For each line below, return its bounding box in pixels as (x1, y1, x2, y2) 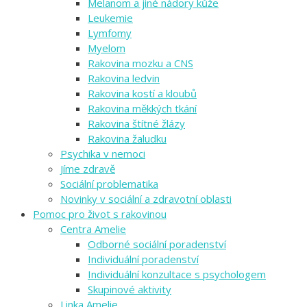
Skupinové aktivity (88, 282, 171, 297)
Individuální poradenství (88, 252, 199, 267)
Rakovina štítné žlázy (88, 116, 185, 131)
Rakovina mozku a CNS (88, 56, 193, 71)
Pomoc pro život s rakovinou (33, 207, 167, 221)
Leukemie (88, 11, 133, 25)
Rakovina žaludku (88, 132, 167, 146)
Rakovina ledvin (88, 71, 160, 86)
